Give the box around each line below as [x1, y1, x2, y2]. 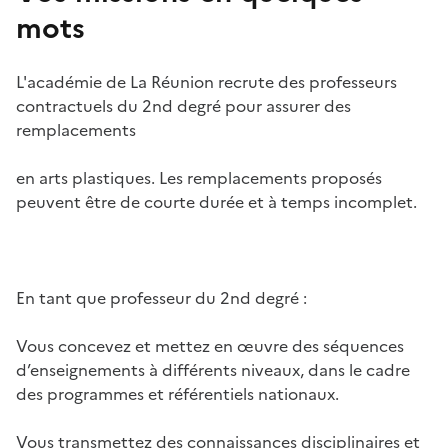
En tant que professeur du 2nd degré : [16, 286, 307, 311]
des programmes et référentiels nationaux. [16, 382, 339, 407]
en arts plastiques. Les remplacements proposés [16, 166, 382, 191]
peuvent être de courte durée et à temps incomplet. [16, 190, 417, 215]
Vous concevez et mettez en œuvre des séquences [16, 334, 404, 359]
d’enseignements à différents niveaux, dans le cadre [16, 358, 410, 383]
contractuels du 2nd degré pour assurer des [16, 94, 351, 119]
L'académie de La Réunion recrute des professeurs [16, 70, 397, 95]
